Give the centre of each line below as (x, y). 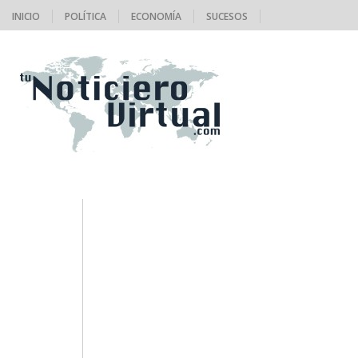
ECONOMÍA (156, 16)
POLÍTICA (86, 16)
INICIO (26, 16)
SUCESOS (227, 16)
